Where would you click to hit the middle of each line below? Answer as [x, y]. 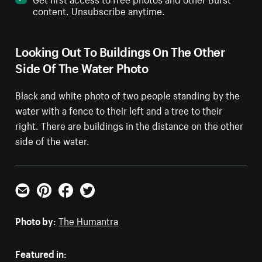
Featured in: [41, 252]
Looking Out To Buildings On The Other [120, 50]
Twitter [95, 201]
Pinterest [56, 201]
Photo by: [36, 220]
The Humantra [89, 220]
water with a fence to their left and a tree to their [119, 109]
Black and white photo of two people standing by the [128, 94]
